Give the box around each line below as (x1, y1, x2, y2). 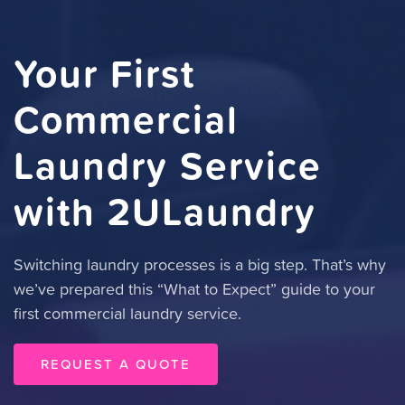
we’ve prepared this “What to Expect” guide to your (14, 278, 375, 301)
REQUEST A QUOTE (41, 354, 191, 374)
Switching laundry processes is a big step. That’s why (14, 253, 386, 277)
